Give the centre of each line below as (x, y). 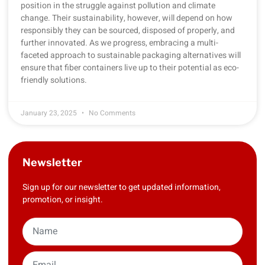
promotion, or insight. (63, 199)
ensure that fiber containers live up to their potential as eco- (130, 67)
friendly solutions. (56, 80)
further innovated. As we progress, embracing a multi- (119, 43)
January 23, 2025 (50, 113)
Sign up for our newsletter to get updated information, (122, 187)
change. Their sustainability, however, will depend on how (127, 18)
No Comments (111, 113)
